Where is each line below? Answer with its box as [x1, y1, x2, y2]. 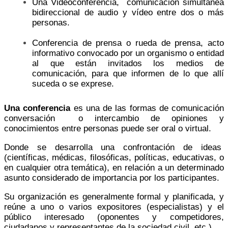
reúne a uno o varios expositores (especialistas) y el [4, 202, 224, 212]
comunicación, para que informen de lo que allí [32, 68, 224, 78]
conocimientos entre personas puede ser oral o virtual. [4, 123, 214, 133]
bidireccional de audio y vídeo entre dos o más [32, 7, 224, 17]
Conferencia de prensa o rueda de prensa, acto [32, 38, 224, 48]
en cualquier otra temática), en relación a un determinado [4, 162, 224, 173]
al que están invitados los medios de [32, 58, 224, 68]
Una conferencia [4, 103, 71, 113]
